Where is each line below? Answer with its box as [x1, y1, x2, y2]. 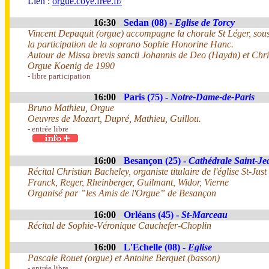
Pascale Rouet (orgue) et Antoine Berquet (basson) [28, 253, 220, 263]
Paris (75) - [124, 92, 171, 102]
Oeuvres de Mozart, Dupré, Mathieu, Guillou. [28, 113, 201, 124]
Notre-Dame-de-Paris [171, 92, 255, 102]
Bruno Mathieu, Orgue [28, 103, 114, 113]
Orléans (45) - [124, 210, 181, 220]
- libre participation [28, 71, 91, 80]
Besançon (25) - [124, 156, 189, 166]
